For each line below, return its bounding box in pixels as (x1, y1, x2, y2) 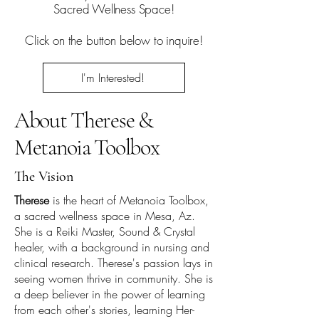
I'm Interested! (80, 69, 145, 85)
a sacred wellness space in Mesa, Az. (14, 207, 195, 224)
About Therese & (14, 105, 153, 134)
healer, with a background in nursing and (14, 239, 209, 255)
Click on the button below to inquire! (25, 31, 203, 48)
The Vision (14, 167, 73, 185)
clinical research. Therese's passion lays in (14, 254, 213, 271)
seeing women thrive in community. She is (14, 270, 213, 286)
